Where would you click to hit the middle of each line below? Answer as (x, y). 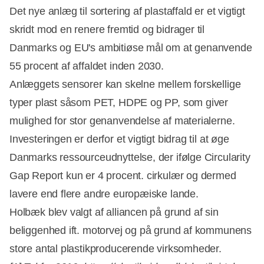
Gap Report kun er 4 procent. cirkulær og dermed (123, 176)
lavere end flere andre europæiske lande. (105, 194)
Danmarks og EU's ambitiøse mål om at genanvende (131, 48)
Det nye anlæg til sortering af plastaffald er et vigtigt (127, 11)
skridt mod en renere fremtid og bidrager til (107, 30)
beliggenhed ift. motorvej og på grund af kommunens (131, 231)
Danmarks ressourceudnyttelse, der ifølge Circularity (130, 158)
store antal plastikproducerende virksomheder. (115, 249)
